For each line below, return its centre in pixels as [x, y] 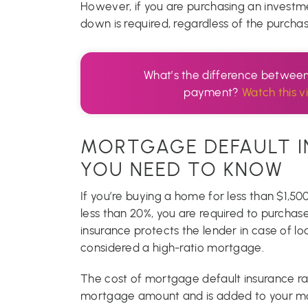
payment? [213, 92]
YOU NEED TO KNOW [182, 169]
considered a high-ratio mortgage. [172, 247]
